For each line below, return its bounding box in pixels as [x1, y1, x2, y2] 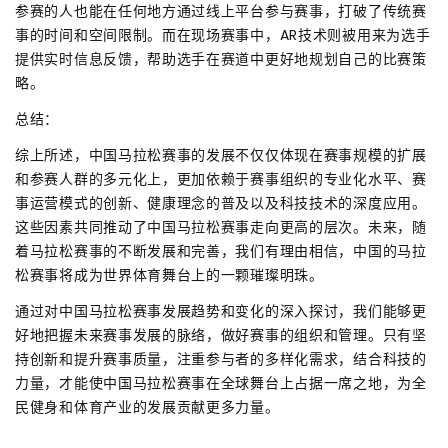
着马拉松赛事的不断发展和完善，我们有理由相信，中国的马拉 [15, 240, 427, 261]
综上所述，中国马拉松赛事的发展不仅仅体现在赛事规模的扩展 [15, 144, 427, 165]
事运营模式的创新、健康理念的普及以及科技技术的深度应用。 [15, 192, 427, 213]
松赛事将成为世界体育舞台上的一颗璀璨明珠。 [15, 264, 324, 285]
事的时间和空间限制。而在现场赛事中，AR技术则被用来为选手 [15, 24, 431, 45]
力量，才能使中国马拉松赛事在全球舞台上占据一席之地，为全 [15, 372, 427, 393]
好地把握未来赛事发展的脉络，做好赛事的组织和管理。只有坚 [15, 324, 427, 345]
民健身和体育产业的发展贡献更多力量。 [15, 396, 280, 417]
